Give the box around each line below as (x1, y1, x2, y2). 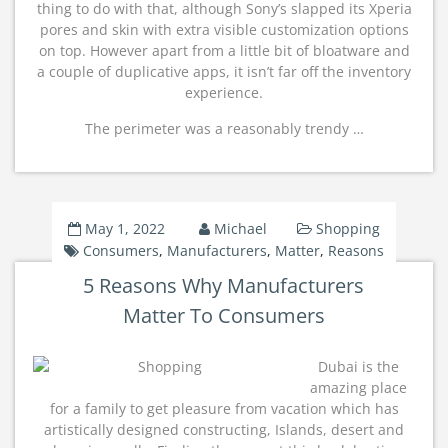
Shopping (315, 219, 380, 238)
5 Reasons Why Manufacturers (83, 272, 365, 299)
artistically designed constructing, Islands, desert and (44, 420, 404, 439)
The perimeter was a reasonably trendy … (84, 119, 364, 138)
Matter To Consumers (122, 302, 325, 329)
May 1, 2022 (84, 219, 165, 238)
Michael (213, 219, 267, 238)
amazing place (309, 378, 407, 397)
